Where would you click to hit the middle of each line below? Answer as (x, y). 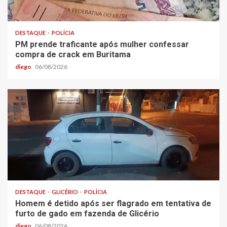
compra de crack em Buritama (73, 54)
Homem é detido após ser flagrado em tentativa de (113, 203)
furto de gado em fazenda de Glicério (87, 213)
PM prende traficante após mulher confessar (102, 44)
